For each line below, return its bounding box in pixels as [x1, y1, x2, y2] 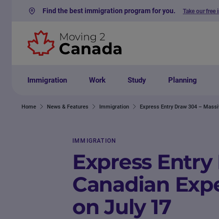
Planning [168, 76, 197, 85]
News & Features [47, 103, 88, 110]
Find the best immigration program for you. [43, 6, 177, 15]
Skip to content [7, 8, 59, 18]
